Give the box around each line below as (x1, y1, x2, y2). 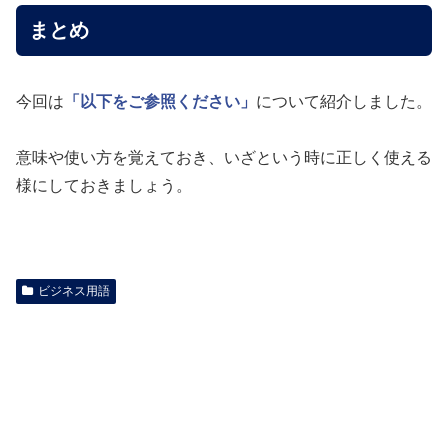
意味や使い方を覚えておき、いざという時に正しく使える (16, 149, 432, 167)
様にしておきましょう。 (16, 177, 192, 195)
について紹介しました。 (256, 93, 432, 111)
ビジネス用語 (37, 284, 110, 299)
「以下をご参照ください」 (64, 93, 256, 111)
